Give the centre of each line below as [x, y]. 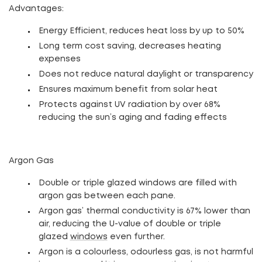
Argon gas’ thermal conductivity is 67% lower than [144, 211]
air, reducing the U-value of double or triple [130, 224]
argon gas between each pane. [108, 196]
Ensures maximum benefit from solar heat [128, 89]
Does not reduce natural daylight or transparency [146, 74]
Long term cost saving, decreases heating [130, 46]
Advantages [35, 8]
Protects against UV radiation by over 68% [129, 104]
